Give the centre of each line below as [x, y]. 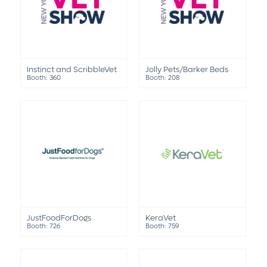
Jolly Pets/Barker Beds [187, 70]
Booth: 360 [44, 78]
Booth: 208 [163, 78]
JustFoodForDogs [59, 218]
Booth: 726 [43, 226]
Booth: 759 [162, 226]
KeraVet [161, 218]
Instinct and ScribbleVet [72, 70]
